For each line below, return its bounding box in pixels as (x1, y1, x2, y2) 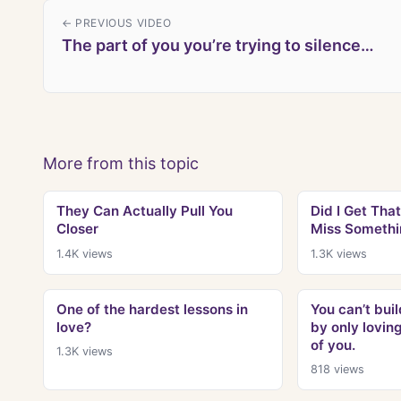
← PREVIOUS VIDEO (62, 16, 172, 30)
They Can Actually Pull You (55, 202, 233, 220)
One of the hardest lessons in (55, 300, 248, 318)
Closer (55, 220, 98, 238)
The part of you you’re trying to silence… (62, 36, 374, 55)
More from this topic (43, 154, 199, 174)
